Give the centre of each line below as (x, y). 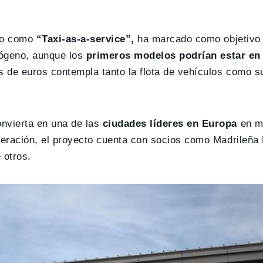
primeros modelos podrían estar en (173, 56)
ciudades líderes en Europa (170, 124)
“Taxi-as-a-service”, (87, 39)
